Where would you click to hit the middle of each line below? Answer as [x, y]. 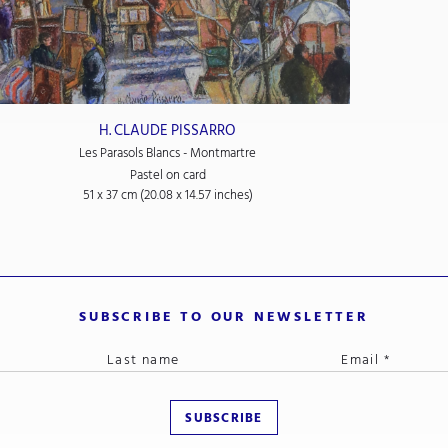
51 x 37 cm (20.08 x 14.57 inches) [167, 194]
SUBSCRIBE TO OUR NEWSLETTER [224, 316]
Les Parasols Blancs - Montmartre [168, 153]
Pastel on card [167, 174]
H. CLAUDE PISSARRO [168, 131]
